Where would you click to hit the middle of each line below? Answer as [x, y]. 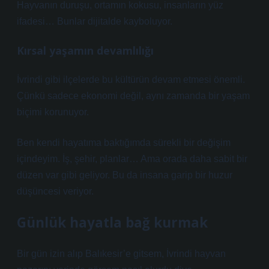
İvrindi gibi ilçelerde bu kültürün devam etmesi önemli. [131, 80]
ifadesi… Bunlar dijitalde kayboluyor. [95, 21]
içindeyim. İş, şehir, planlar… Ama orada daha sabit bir [132, 159]
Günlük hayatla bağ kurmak [112, 222]
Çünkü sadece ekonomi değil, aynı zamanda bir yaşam [133, 96]
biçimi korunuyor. [53, 112]
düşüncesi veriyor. [55, 191]
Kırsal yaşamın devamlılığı [85, 50]
